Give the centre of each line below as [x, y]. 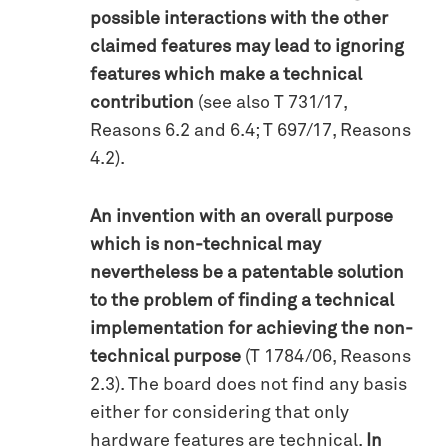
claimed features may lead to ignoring [247, 46]
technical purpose [165, 356]
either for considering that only [219, 412]
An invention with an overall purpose [241, 216]
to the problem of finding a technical [242, 300]
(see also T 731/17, [270, 102]
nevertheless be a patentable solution [247, 272]
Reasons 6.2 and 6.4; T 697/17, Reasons [250, 130]
